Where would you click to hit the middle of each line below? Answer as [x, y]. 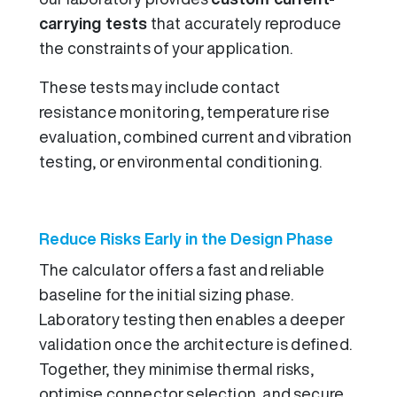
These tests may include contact [160, 86]
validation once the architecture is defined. [195, 343]
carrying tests [93, 23]
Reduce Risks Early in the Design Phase [186, 238]
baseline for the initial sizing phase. [166, 294]
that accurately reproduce [245, 23]
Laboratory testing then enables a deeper [192, 319]
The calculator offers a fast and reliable [182, 269]
